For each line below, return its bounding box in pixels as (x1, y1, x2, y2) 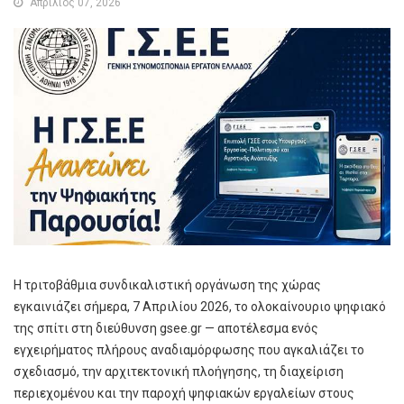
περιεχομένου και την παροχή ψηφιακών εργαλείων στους (14, 385, 354, 400)
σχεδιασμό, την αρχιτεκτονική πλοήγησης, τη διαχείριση (14, 363, 344, 379)
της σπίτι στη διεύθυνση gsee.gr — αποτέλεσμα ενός (14, 320, 318, 335)
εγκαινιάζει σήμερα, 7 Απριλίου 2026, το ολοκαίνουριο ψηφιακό (14, 298, 386, 314)
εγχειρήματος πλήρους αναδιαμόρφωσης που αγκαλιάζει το (14, 342, 364, 357)
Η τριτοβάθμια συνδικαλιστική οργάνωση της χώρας (14, 277, 321, 292)
